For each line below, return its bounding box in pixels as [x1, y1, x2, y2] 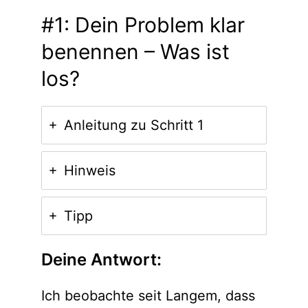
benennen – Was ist [41, 39, 230, 65]
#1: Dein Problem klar [41, 12, 245, 38]
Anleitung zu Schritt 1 [63, 117, 203, 133]
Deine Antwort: [41, 249, 162, 269]
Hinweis [63, 162, 115, 179]
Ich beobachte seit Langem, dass [41, 287, 255, 304]
